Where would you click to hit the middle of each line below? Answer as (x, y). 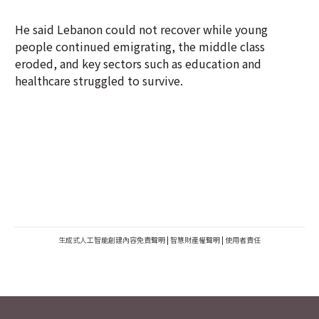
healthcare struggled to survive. (99, 80)
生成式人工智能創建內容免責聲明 (112, 240)
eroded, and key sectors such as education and (138, 63)
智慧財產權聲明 (195, 240)
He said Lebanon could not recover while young (141, 29)
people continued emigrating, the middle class (140, 46)
